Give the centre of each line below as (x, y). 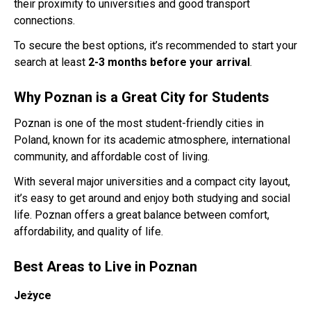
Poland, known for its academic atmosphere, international (152, 140)
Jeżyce (33, 295)
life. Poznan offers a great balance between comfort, (142, 215)
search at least (51, 62)
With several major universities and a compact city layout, (152, 182)
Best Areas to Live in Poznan (106, 267)
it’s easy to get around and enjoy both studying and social (152, 198)
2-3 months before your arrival (169, 62)
